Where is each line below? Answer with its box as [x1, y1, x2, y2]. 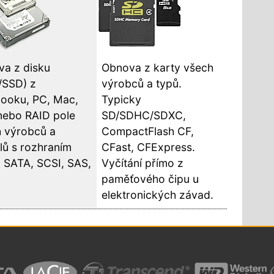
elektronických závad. [102, 188, 214, 201]
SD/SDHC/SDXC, [102, 108, 187, 122]
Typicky [102, 92, 142, 106]
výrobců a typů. [102, 76, 182, 90]
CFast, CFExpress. [102, 140, 196, 154]
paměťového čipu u [102, 172, 199, 185]
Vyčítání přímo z [102, 156, 184, 169]
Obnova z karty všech [102, 61, 214, 74]
